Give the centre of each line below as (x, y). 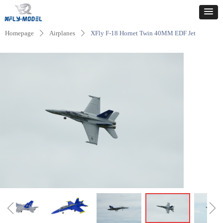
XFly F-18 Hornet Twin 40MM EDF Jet (143, 33)
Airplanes (62, 33)
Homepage (19, 33)
